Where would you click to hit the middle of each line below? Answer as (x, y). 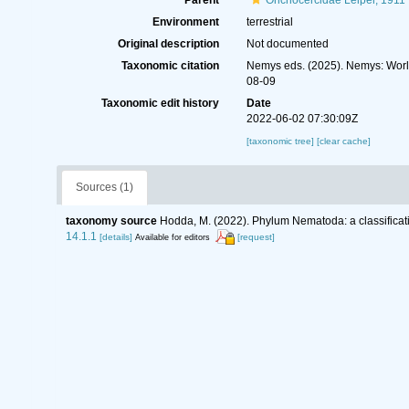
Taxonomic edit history (160, 103)
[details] (116, 237)
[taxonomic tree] (281, 141)
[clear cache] (343, 141)
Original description (168, 44)
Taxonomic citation (170, 66)
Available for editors (173, 237)
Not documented (287, 44)
